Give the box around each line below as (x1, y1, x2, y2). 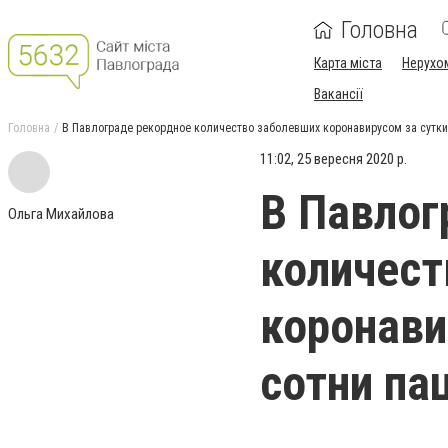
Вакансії (314, 86, 363, 102)
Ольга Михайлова (8, 205, 114, 223)
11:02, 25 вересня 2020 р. (260, 150, 407, 168)
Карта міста (314, 55, 382, 71)
